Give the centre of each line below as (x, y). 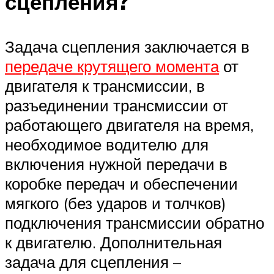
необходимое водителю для (107, 144)
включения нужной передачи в (116, 164)
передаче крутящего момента (112, 66)
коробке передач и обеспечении (121, 183)
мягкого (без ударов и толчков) (116, 203)
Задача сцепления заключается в (127, 46)
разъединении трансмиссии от (117, 105)
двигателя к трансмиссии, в (105, 85)
